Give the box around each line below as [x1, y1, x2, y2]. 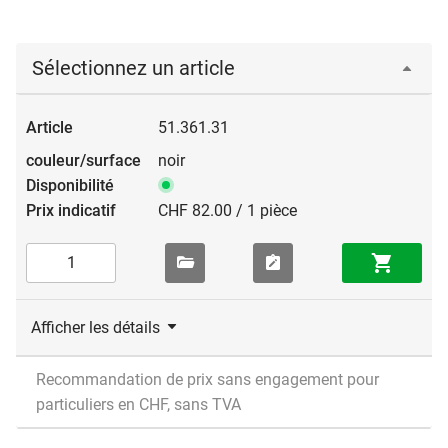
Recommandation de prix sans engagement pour [36, 369, 379, 389]
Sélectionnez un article [32, 55, 235, 80]
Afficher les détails [31, 317, 160, 337]
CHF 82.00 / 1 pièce [158, 200, 297, 220]
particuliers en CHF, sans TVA [36, 394, 241, 414]
